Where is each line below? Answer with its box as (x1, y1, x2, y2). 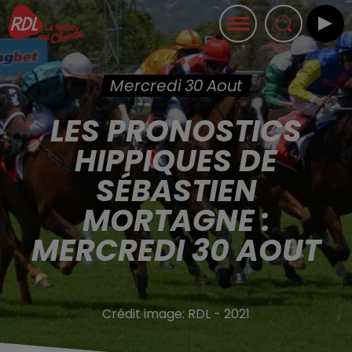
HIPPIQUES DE (75, 140, 277, 181)
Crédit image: (102, 305, 188, 323)
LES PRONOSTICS (50, 110, 302, 152)
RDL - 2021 (188, 305, 250, 323)
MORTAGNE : (82, 200, 270, 241)
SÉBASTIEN (95, 170, 257, 211)
